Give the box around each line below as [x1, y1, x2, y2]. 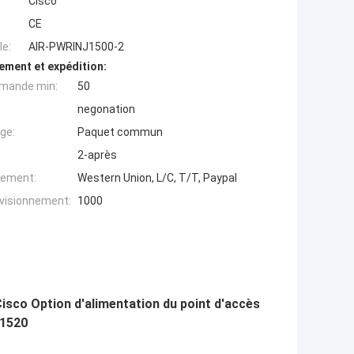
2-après [77, 148, 117, 161]
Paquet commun [77, 125, 163, 138]
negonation [77, 102, 135, 115]
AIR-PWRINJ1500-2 [28, 40, 124, 53]
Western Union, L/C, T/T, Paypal [77, 171, 237, 184]
